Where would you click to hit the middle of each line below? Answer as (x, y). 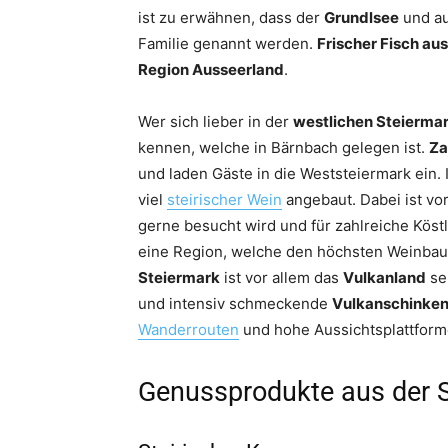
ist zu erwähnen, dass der (231, 17)
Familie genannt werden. (227, 43)
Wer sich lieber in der (215, 121)
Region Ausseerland (211, 69)
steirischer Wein (224, 199)
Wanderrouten (188, 329)
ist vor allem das (281, 277)
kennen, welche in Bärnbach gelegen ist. (283, 147)
